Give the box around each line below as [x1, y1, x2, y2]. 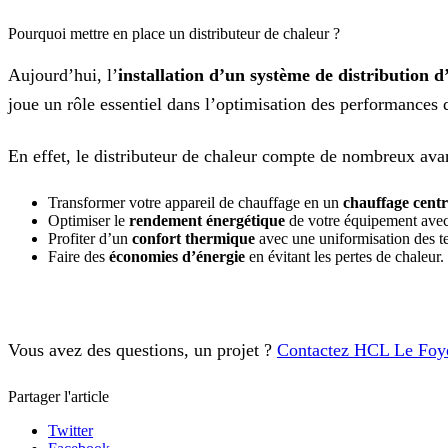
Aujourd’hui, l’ [8, 64, 118, 85]
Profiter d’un [48, 229, 132, 247]
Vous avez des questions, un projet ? [8, 339, 277, 360]
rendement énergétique [129, 211, 285, 229]
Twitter [48, 421, 93, 439]
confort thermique [132, 229, 255, 247]
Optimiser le [48, 211, 129, 229]
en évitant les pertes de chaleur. [245, 247, 444, 265]
